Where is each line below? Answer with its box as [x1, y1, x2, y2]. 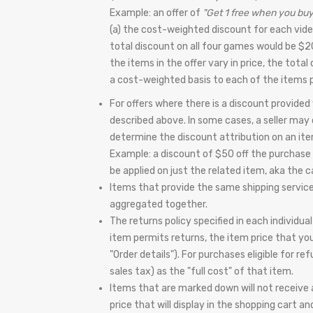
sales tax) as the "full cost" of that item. [110, 265, 293, 277]
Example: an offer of [110, 7, 203, 19]
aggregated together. [110, 198, 208, 210]
